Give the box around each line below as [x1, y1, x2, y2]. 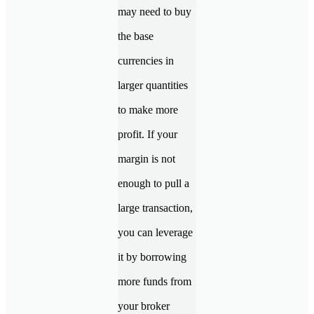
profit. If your [118, 128, 177, 141]
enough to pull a [118, 177, 189, 190]
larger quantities [118, 79, 188, 92]
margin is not [118, 153, 175, 165]
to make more [118, 104, 178, 116]
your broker [118, 300, 170, 313]
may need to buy [118, 6, 191, 18]
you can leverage [118, 226, 193, 239]
